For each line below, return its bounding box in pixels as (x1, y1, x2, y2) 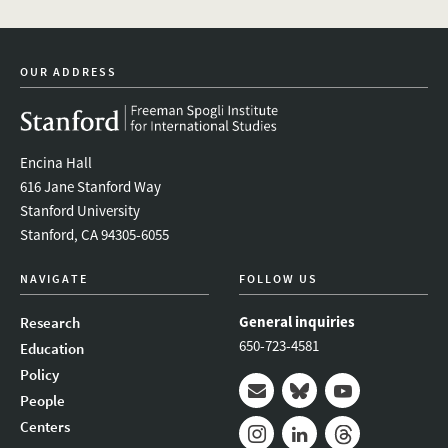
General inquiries (239, 312, 355, 332)
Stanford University (20, 201, 140, 221)
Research (20, 313, 80, 333)
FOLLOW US (239, 271, 318, 287)
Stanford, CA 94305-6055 (20, 225, 169, 245)
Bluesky (282, 409, 342, 433)
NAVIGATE (20, 271, 88, 287)
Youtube (325, 409, 388, 433)
